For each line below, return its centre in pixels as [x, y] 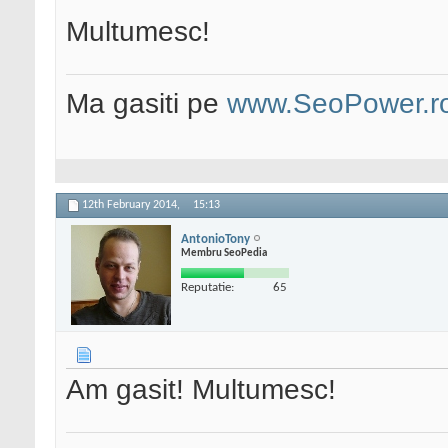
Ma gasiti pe [146, 104]
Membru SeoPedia [224, 253]
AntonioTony [215, 239]
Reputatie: [207, 287]
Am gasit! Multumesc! [201, 390]
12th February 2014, [132, 205]
